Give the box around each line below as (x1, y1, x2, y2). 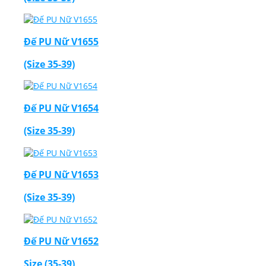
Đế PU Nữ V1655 (24, 34, 99, 48)
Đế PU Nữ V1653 (24, 167, 99, 181)
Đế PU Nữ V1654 (24, 101, 99, 115)
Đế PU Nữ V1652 (24, 235, 99, 248)
